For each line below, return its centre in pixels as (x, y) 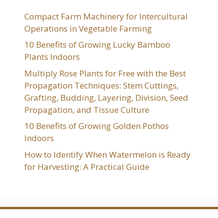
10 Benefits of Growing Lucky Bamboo (97, 45)
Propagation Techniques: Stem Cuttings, (101, 85)
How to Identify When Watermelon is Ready (108, 154)
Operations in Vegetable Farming (88, 28)
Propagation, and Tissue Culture (87, 109)
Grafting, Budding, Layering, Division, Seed (106, 97)
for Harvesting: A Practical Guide (87, 166)
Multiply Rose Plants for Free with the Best (105, 73)
